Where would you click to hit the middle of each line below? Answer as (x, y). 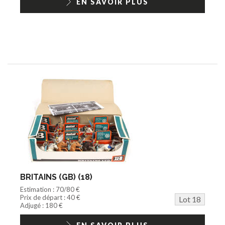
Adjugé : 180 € (41, 205)
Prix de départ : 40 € (50, 197)
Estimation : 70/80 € (50, 189)
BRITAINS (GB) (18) (56, 177)
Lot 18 (190, 199)
